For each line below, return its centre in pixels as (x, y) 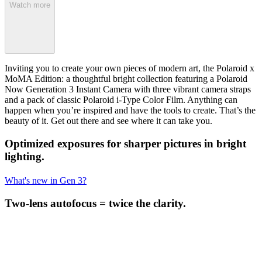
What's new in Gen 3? (46, 181)
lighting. (25, 156)
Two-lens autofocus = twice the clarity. (95, 203)
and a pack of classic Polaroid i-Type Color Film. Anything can (121, 100)
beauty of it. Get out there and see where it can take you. (108, 121)
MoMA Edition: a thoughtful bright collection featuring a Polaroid (126, 79)
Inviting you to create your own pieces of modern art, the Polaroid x (130, 68)
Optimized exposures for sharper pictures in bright (125, 143)
